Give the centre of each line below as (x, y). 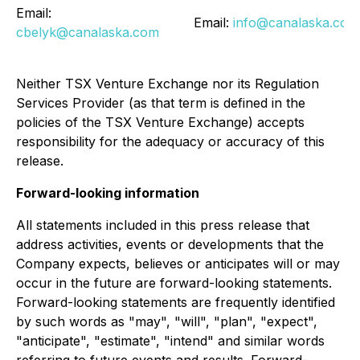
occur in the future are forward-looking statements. (174, 283)
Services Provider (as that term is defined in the (161, 103)
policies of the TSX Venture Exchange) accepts (160, 123)
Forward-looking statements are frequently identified (176, 303)
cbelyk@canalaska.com (88, 33)
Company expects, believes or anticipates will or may (178, 264)
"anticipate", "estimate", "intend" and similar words (170, 341)
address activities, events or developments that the (170, 245)
